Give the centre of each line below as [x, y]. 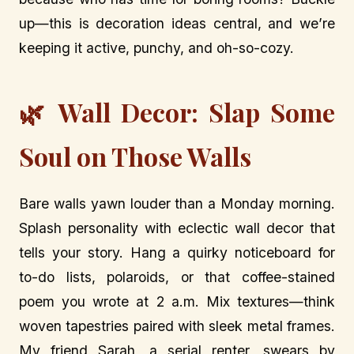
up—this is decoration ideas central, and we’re [177, 23]
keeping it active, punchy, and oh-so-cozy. [156, 48]
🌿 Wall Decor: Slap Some [177, 112]
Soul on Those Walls [135, 156]
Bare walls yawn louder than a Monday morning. [177, 204]
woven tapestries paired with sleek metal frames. [177, 326]
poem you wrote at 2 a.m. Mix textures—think [177, 302]
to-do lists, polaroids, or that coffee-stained [177, 277]
